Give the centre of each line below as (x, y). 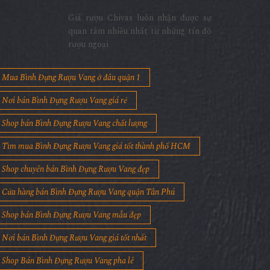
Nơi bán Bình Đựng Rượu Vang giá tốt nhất (74, 238)
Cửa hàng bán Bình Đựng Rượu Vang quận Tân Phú (88, 192)
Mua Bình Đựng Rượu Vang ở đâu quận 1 (71, 78)
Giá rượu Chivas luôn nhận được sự (140, 18)
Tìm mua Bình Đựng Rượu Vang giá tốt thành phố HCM (96, 146)
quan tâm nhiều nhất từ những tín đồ (140, 31)
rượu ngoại (89, 45)
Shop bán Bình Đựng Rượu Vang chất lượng (74, 124)
